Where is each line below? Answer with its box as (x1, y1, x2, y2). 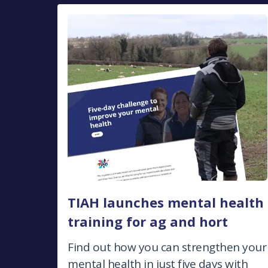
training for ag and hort (68, 212, 228, 230)
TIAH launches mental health (68, 193, 264, 211)
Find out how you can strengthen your (68, 239, 266, 255)
